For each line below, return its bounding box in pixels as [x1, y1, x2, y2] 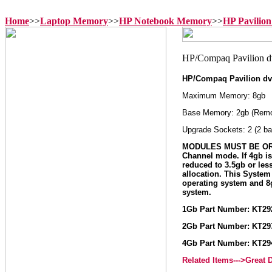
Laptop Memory [40, 16, 108, 26]
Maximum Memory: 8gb [182, 91, 265, 100]
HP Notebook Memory [119, 16, 212, 26]
